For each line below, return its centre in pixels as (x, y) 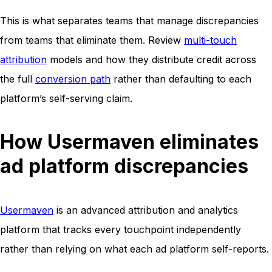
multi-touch (210, 40)
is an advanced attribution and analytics (146, 210)
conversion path (73, 79)
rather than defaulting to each (181, 79)
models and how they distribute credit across (151, 60)
